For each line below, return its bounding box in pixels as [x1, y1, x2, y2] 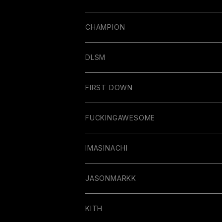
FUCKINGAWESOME [85, 113, 156, 122]
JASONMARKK [85, 173, 136, 182]
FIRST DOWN [85, 83, 133, 92]
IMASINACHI [85, 143, 128, 152]
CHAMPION [85, 22, 125, 31]
